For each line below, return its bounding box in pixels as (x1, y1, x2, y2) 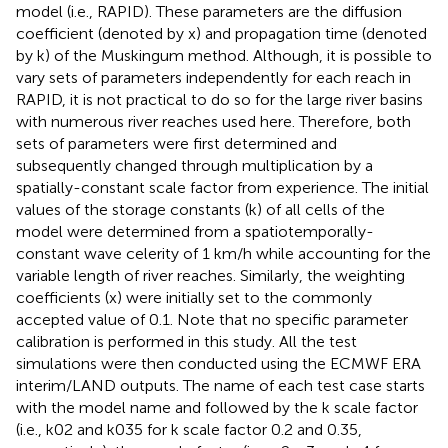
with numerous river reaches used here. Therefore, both (16, 111, 411, 131)
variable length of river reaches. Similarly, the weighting (16, 265, 405, 285)
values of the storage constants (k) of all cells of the (16, 199, 385, 219)
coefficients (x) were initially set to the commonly (16, 287, 372, 307)
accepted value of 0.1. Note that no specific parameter (16, 309, 408, 329)
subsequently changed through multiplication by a (16, 155, 373, 175)
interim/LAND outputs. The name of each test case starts (16, 375, 425, 395)
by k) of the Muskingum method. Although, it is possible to (16, 45, 432, 65)
